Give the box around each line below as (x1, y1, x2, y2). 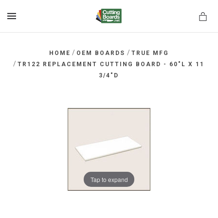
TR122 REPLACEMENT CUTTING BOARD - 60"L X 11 (18, 61, 205, 68)
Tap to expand (90, 175, 128, 183)
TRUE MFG (131, 50, 169, 56)
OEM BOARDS (76, 50, 126, 56)
